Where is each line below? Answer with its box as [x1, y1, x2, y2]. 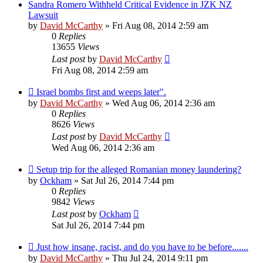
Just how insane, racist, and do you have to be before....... [36, 241, 248, 252]
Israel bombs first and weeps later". [36, 86, 166, 97]
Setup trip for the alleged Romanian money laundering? [36, 164, 241, 174]
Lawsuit [28, 9, 58, 20]
